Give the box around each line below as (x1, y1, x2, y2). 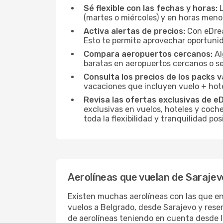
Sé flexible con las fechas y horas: (84, 3, 218, 13)
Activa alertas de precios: (84, 26, 185, 36)
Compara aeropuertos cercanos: (84, 49, 213, 59)
